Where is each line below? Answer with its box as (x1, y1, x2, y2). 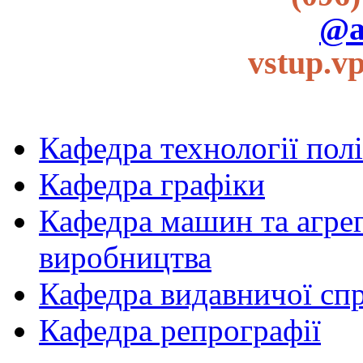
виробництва (39, 239, 211, 275)
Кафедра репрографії (39, 312, 321, 348)
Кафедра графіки (39, 166, 265, 202)
